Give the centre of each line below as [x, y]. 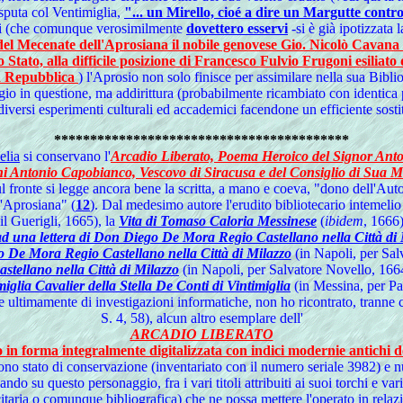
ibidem [344, 221]
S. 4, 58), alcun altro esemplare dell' [201, 318]
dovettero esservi [237, 28]
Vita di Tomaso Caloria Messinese [218, 221]
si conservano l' [65, 156]
